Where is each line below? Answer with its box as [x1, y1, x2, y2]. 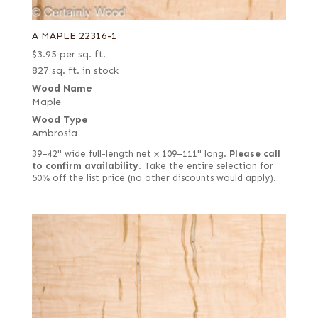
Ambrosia [31, 126, 77, 139]
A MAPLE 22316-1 [31, 29, 117, 42]
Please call [229, 148, 280, 160]
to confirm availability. [31, 160, 141, 172]
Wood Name [31, 82, 92, 94]
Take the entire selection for [141, 160, 273, 172]
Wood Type [31, 113, 88, 126]
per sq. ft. [59, 48, 106, 60]
